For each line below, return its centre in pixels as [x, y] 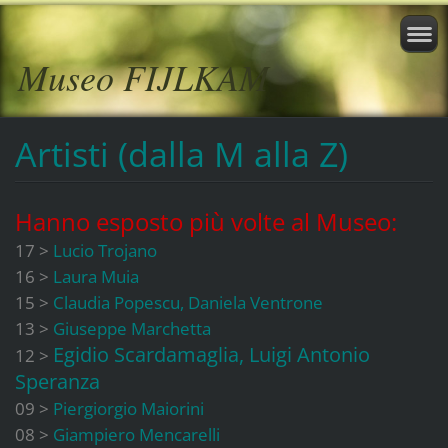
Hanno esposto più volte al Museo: [205, 221]
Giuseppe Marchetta [131, 328]
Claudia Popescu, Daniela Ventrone [187, 302]
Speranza [59, 381]
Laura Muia [95, 276]
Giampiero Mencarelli [136, 434]
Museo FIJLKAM [143, 76]
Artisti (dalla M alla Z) [181, 153]
